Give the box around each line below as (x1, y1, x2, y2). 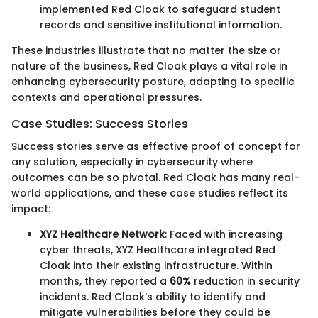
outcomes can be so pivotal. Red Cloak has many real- (11, 170, 300, 185)
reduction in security (191, 274, 300, 288)
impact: (11, 202, 50, 216)
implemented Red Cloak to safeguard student (40, 1, 280, 16)
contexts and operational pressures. (11, 89, 202, 104)
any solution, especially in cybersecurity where (11, 155, 253, 169)
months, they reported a (40, 274, 170, 288)
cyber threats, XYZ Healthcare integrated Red (40, 243, 275, 257)
